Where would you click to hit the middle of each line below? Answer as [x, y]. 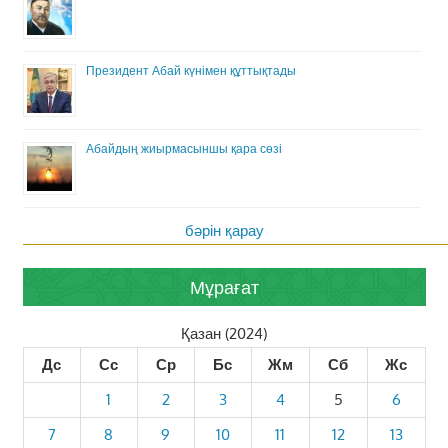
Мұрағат [224, 286]
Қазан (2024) [224, 333]
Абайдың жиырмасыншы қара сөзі [183, 149]
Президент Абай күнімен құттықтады [190, 71]
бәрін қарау [224, 231]
